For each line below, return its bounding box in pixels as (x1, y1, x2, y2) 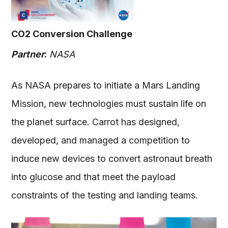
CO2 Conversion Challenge (11, 28, 133, 40)
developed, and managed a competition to (11, 135, 190, 146)
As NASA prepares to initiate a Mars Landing (11, 80, 201, 91)
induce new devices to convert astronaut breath (11, 153, 213, 164)
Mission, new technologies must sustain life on (11, 98, 207, 109)
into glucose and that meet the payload (11, 172, 176, 183)
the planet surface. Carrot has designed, (11, 117, 180, 128)
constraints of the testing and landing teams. (11, 190, 201, 201)
